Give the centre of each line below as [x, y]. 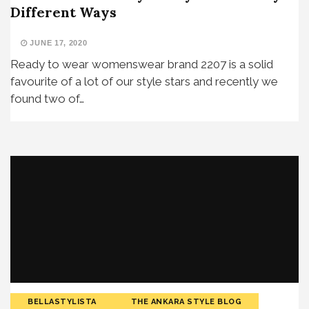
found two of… [47, 98]
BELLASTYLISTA [62, 301]
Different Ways [63, 12]
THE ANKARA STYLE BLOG [186, 301]
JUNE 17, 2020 [57, 42]
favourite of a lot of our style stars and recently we [144, 81]
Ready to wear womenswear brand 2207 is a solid [142, 64]
